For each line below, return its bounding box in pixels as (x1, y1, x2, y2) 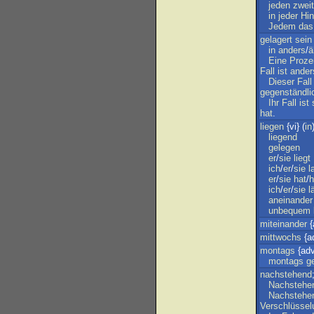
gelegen (268, 142, 300, 153)
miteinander (260, 219, 307, 229)
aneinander (268, 195, 313, 205)
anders (278, 45, 306, 55)
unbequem (268, 205, 310, 216)
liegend (268, 132, 297, 142)
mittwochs (260, 232, 301, 243)
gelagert (260, 34, 292, 45)
